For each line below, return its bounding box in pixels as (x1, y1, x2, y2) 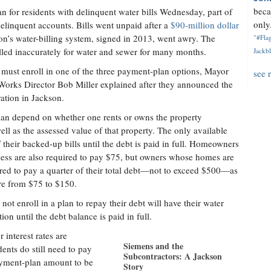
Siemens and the (123, 240, 183, 252)
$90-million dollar (168, 19, 239, 31)
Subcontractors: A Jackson (123, 250, 222, 263)
